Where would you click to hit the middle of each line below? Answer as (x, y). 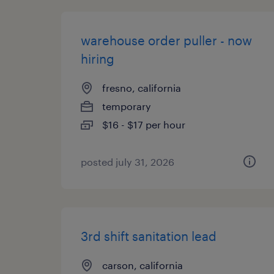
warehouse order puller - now (166, 40)
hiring (98, 59)
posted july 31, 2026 (128, 162)
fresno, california (142, 88)
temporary (127, 106)
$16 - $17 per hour (144, 124)
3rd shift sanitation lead (149, 236)
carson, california (143, 265)
